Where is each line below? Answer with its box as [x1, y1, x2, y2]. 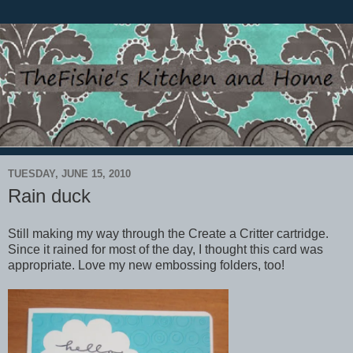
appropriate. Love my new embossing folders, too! [8, 258, 284, 272]
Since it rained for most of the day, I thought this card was [8, 242, 323, 256]
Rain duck [8, 184, 91, 206]
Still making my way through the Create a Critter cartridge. [8, 226, 329, 240]
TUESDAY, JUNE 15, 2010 [8, 168, 131, 180]
